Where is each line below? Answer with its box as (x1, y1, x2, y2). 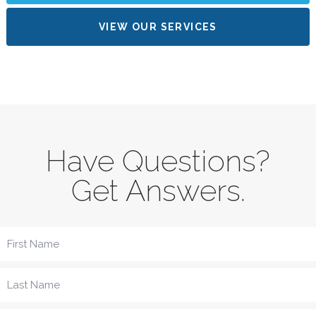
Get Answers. (71, 173, 245, 208)
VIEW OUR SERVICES (99, 20, 217, 32)
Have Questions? (46, 143, 270, 178)
